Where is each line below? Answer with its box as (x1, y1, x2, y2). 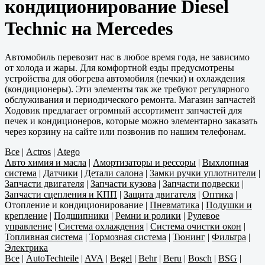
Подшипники (54, 211, 109, 221)
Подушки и (206, 200, 252, 211)
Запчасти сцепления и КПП (5, 189, 117, 200)
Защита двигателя (124, 189, 196, 200)
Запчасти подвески (163, 179, 240, 189)
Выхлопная (202, 157, 248, 168)
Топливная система (5, 232, 83, 243)
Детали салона (85, 168, 143, 179)
